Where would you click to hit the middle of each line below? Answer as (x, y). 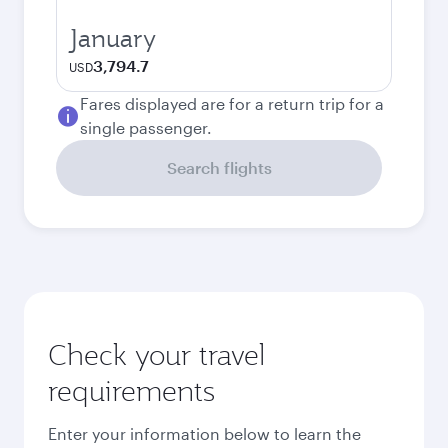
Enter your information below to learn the (204, 433)
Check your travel (156, 354)
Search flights (219, 167)
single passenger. (146, 127)
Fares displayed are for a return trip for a (232, 103)
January (112, 38)
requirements (131, 390)
